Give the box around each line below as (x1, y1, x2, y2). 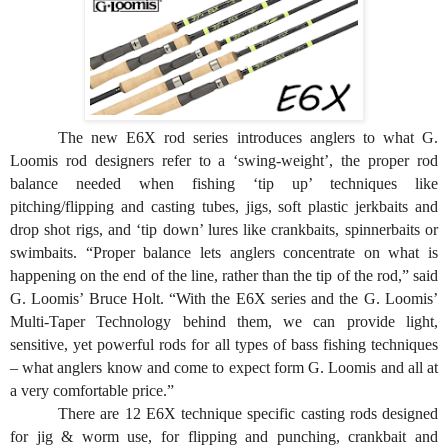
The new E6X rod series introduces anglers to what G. (58, 128, 438, 146)
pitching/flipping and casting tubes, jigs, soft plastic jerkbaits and (10, 197, 438, 215)
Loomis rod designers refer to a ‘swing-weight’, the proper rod (10, 151, 438, 169)
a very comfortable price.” (10, 381, 174, 399)
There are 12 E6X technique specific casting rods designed (58, 404, 438, 422)
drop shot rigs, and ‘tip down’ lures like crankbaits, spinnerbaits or (10, 220, 438, 238)
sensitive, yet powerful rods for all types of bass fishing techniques (10, 335, 438, 353)
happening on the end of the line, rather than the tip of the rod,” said (10, 266, 438, 284)
